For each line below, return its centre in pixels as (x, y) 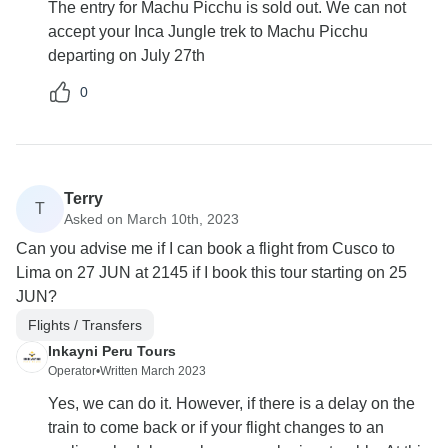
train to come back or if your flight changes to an (216, 428)
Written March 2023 (153, 371)
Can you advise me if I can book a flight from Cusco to (205, 249)
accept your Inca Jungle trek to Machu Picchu (208, 32)
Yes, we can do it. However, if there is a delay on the (231, 404)
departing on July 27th (126, 56)
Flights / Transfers (85, 324)
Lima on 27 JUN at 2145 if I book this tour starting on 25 (211, 273)
